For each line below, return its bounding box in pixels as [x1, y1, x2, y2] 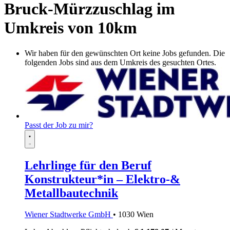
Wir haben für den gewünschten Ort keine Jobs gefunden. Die [25, 48, 225, 57]
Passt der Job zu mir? [25, 120, 93, 129]
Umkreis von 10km [4, 18, 137, 37]
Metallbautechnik [25, 186, 118, 200]
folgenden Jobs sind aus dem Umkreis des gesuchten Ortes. [25, 57, 216, 67]
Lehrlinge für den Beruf [25, 158, 151, 172]
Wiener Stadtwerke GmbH [25, 210, 113, 219]
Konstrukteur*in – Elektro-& [25, 172, 180, 186]
